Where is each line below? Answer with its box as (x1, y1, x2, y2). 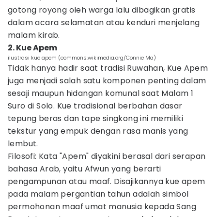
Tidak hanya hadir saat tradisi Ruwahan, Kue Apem (8, 62, 208, 74)
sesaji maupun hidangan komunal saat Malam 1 (8, 88, 194, 99)
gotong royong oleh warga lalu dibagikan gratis (8, 4, 196, 15)
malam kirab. (8, 30, 60, 41)
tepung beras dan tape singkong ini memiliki (8, 113, 184, 124)
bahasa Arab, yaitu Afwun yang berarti (8, 163, 161, 174)
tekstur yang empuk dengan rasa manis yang (8, 125, 188, 137)
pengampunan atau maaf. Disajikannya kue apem (8, 176, 205, 187)
